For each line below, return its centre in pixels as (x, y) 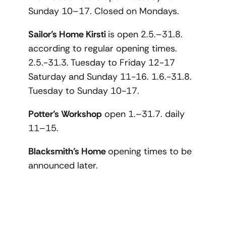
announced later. (63, 166)
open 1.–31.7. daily (143, 114)
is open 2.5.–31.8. (145, 35)
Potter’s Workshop (65, 114)
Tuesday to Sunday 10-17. (84, 91)
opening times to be (150, 152)
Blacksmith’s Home (68, 152)
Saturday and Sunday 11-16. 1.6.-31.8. (110, 77)
